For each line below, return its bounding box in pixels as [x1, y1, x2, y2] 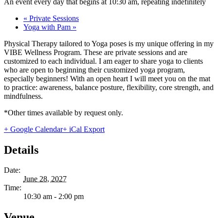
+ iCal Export [63, 125, 105, 133]
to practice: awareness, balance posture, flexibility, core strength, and [4, 83, 214, 91]
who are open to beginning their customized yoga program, [4, 65, 185, 74]
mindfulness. [4, 91, 43, 100]
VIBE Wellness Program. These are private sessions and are [4, 48, 187, 56]
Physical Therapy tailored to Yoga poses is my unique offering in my [4, 39, 214, 48]
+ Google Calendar [4, 125, 63, 133]
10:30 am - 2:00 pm [23, 192, 84, 201]
